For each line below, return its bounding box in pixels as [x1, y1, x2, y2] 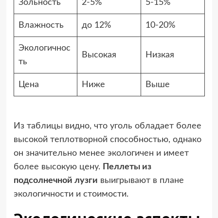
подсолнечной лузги [13, 176, 98, 185]
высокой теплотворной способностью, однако [13, 135, 201, 144]
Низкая [145, 50, 174, 59]
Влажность [18, 20, 64, 30]
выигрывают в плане [97, 176, 184, 185]
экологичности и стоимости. [13, 189, 128, 199]
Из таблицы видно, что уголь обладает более [13, 121, 201, 130]
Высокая [81, 50, 116, 59]
